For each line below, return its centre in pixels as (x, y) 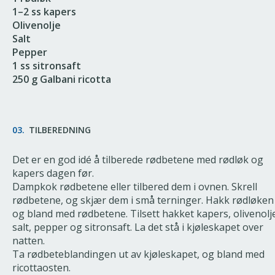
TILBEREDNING (60, 130)
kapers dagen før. (53, 173)
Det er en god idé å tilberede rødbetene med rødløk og (138, 160)
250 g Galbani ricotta (62, 79)
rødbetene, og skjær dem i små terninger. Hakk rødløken (143, 200)
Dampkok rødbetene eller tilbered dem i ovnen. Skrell (135, 187)
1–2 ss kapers (44, 12)
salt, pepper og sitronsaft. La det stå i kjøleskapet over (138, 227)
